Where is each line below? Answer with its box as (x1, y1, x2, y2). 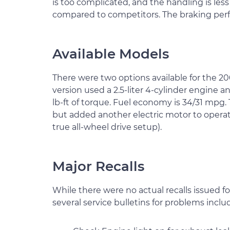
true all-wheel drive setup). (52, 122, 162, 132)
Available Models (52, 46, 169, 62)
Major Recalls (52, 158, 144, 175)
